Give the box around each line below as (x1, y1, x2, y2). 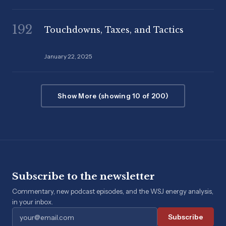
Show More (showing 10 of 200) (58, 92, 168, 100)
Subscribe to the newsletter (12, 170, 155, 183)
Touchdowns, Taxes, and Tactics (44, 24, 184, 35)
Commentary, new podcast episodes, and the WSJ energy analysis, (12, 187, 213, 196)
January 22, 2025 (44, 52, 92, 61)
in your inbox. (12, 198, 53, 206)
